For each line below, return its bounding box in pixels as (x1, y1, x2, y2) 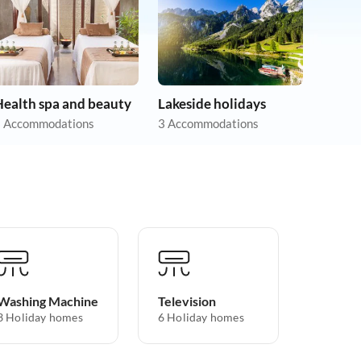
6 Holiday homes (157, 310, 244, 325)
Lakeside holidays (158, 95, 266, 113)
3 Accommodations (158, 116, 259, 131)
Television (157, 293, 216, 309)
